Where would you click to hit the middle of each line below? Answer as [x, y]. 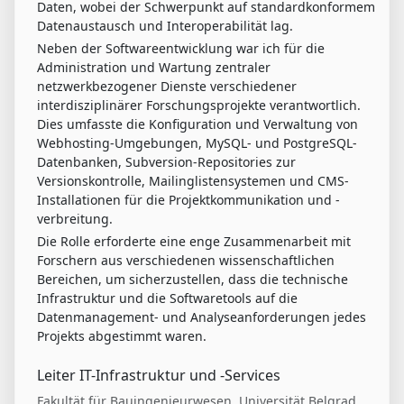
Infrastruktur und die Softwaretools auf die [167, 298]
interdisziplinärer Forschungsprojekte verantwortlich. [199, 106]
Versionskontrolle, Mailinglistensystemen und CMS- [193, 181]
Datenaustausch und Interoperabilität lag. [165, 26]
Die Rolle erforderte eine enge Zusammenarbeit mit [194, 242]
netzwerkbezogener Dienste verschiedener [167, 87]
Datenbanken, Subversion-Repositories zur [166, 162]
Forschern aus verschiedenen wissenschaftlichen [186, 261]
